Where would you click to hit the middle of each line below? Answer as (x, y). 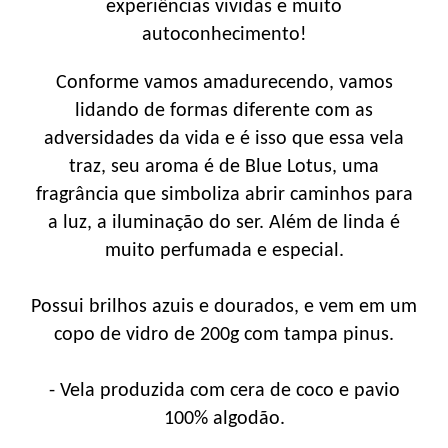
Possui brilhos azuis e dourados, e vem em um (224, 306)
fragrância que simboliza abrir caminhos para (224, 194)
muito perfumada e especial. (224, 250)
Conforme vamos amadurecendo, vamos (224, 82)
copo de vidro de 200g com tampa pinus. (224, 334)
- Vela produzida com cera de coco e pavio (224, 390)
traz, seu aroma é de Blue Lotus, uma (224, 166)
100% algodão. (224, 418)
